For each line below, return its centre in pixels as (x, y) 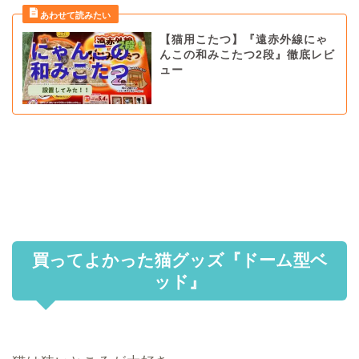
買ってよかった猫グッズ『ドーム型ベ (179, 260)
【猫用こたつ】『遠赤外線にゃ (243, 39)
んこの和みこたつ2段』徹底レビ (247, 54)
